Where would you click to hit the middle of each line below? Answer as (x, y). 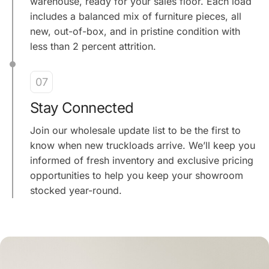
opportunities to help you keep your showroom (137, 175)
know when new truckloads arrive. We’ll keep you (143, 145)
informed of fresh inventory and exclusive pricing (142, 160)
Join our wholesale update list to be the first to (135, 130)
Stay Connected (82, 107)
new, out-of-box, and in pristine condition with (135, 31)
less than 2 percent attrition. (93, 46)
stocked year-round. (76, 190)
